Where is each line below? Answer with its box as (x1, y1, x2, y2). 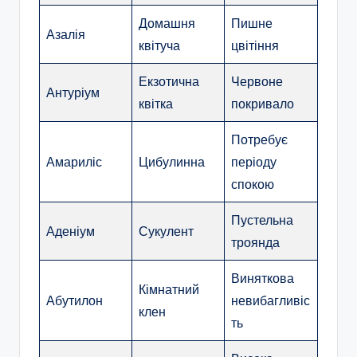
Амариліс (46, 154, 102, 171)
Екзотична (139, 73, 199, 90)
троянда (231, 234, 280, 251)
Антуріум (46, 84, 100, 101)
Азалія (46, 26, 85, 43)
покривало (231, 96, 294, 112)
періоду (231, 154, 277, 171)
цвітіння (231, 37, 279, 54)
